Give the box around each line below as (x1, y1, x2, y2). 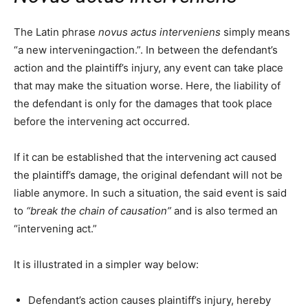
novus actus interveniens (98, 25, 223, 39)
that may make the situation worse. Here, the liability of (14, 79, 280, 93)
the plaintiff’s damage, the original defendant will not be (14, 168, 283, 182)
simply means (223, 25, 290, 39)
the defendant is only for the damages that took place (14, 97, 272, 111)
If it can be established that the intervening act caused (14, 151, 276, 164)
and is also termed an (171, 204, 278, 218)
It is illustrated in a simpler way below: (14, 258, 199, 272)
